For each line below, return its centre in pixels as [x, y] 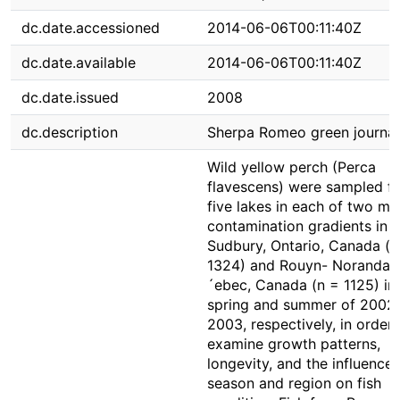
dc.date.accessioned [91, 28]
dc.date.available [79, 62]
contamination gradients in [297, 226]
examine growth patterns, [294, 344]
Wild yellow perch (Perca [292, 167]
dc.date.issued [70, 97]
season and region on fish [294, 383]
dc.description [70, 132]
